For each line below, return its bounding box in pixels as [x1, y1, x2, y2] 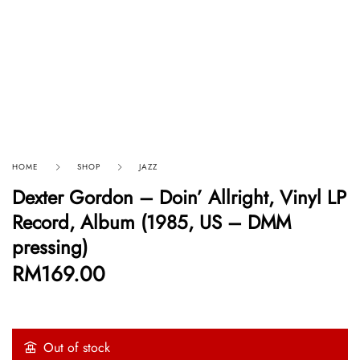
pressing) [12, 232, 88, 261]
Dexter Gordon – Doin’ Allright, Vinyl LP [12, 182, 346, 211]
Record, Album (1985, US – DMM [12, 207, 291, 236]
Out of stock [43, 337, 110, 357]
